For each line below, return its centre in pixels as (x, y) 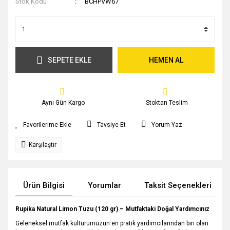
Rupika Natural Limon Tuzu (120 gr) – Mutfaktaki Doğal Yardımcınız (112, 209)
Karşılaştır (43, 145)
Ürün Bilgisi (44, 185)
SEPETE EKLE (70, 60)
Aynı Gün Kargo (63, 103)
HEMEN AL (166, 60)
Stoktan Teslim (167, 103)
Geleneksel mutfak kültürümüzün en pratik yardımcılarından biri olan (112, 223)
